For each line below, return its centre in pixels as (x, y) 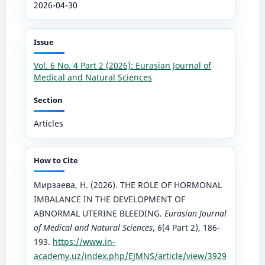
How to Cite (56, 160)
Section (48, 100)
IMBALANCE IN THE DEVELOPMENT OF (109, 199)
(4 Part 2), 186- (191, 227)
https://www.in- (84, 241)
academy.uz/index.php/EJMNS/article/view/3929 (130, 256)
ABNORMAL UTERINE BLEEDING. (99, 213)
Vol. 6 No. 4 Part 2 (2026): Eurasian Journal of (122, 65)
